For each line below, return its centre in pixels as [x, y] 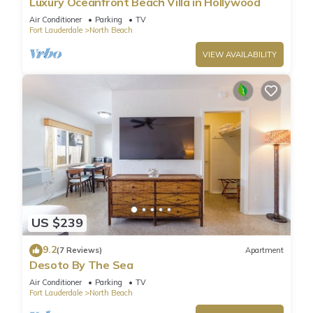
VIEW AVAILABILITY [240, 55]
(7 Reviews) [79, 250]
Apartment [264, 250]
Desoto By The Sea [81, 264]
